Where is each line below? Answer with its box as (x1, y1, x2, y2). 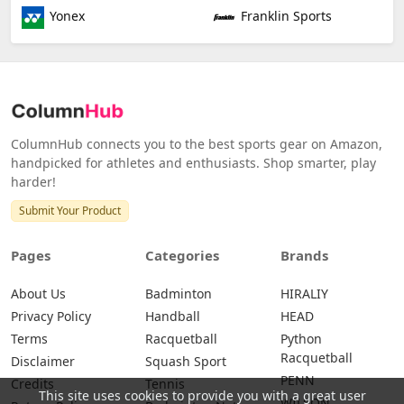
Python (280, 329, 322, 347)
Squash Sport (145, 352, 227, 370)
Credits (11, 374, 54, 392)
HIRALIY (280, 284, 328, 302)
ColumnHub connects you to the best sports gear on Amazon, (11, 134, 382, 152)
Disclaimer (11, 352, 75, 370)
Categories (145, 245, 220, 264)
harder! (11, 172, 56, 190)
